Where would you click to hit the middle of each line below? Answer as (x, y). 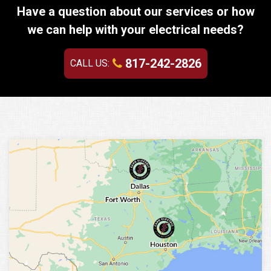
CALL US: (90, 64)
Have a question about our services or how (135, 12)
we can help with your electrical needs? (135, 30)
